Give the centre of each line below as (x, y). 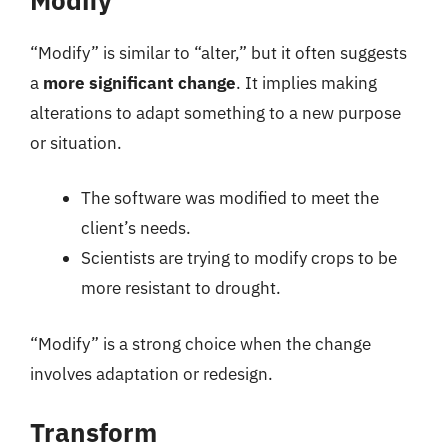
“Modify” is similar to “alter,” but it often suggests (218, 52)
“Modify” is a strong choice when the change (200, 343)
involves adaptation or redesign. (151, 373)
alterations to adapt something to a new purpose (215, 112)
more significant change (139, 82)
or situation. (76, 142)
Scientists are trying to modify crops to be (239, 258)
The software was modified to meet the (230, 198)
